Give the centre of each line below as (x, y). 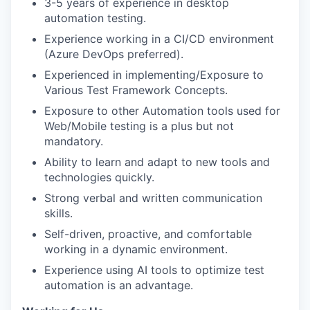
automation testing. (95, 18)
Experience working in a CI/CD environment (159, 39)
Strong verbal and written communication (153, 198)
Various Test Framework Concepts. (136, 90)
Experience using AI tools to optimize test (154, 270)
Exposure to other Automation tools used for (162, 111)
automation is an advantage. (119, 285)
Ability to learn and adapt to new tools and (157, 162)
